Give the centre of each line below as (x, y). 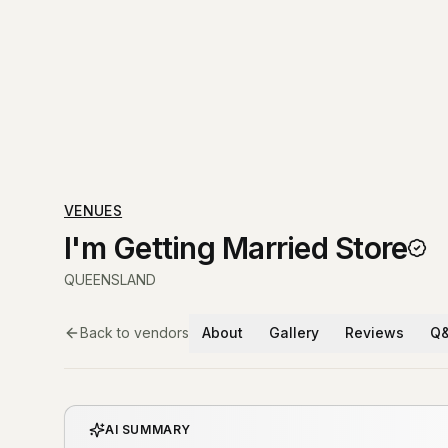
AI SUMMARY (148, 429)
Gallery (294, 332)
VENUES (93, 210)
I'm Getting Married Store (236, 248)
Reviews (374, 332)
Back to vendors (134, 332)
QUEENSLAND (110, 279)
